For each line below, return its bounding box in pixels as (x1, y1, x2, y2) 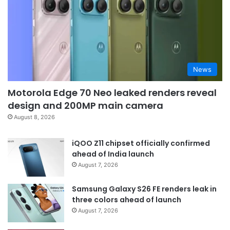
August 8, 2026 (14, 113, 55, 121)
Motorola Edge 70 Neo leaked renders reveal (8, 86, 217, 100)
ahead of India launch (72, 149, 154, 160)
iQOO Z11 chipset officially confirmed (72, 138, 210, 149)
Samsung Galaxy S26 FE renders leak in (72, 184, 217, 195)
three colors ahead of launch (72, 195, 181, 205)
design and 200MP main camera (8, 99, 163, 112)
